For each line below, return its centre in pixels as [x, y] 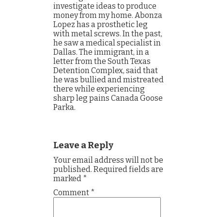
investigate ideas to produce [105, 6]
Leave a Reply [83, 145]
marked [68, 178]
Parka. [64, 107]
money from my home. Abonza [108, 15]
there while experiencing [99, 89]
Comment [72, 193]
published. [73, 169]
